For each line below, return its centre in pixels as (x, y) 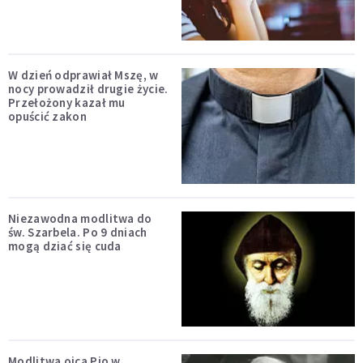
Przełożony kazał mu (67, 103)
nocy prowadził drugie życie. (88, 89)
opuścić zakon (47, 117)
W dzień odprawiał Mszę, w (83, 75)
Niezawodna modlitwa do (80, 218)
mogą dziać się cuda (65, 246)
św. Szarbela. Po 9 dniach (78, 232)
